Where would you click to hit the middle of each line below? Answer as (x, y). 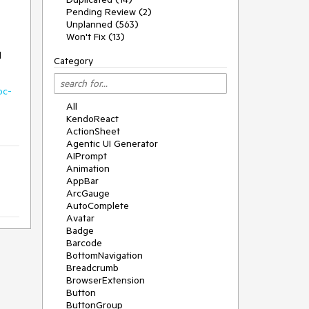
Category (73, 61)
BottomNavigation (104, 255)
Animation (88, 168)
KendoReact (92, 119)
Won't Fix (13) (96, 37)
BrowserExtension (106, 280)
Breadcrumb (92, 268)
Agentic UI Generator (112, 143)
